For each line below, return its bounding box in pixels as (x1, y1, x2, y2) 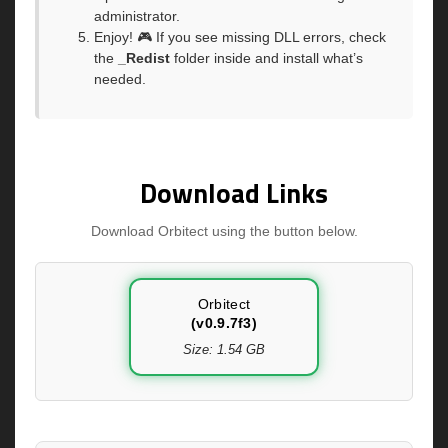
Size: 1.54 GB (183, 342, 265, 357)
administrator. (94, 8, 180, 25)
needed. (94, 71, 146, 88)
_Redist (118, 50, 170, 67)
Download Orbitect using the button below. (90, 222, 358, 239)
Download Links (140, 171, 328, 213)
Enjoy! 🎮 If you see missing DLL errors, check (94, 29, 386, 46)
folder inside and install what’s (170, 50, 363, 67)
